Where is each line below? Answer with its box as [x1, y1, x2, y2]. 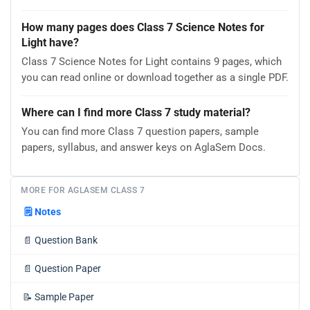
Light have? [21, 36, 79, 50]
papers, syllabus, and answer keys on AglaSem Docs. [21, 141, 266, 154]
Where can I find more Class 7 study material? [21, 106, 250, 120]
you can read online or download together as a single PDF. [21, 71, 289, 84]
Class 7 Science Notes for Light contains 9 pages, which [21, 55, 282, 69]
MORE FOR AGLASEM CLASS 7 [21, 185, 145, 195]
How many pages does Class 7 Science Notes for [21, 21, 264, 35]
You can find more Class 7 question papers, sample [21, 125, 259, 138]
